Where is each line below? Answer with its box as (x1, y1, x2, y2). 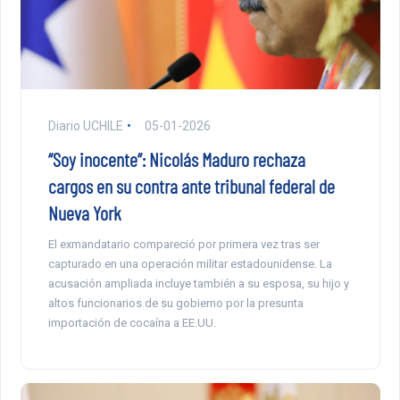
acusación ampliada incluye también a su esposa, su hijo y (47, 276, 349, 290)
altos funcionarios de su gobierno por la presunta (47, 296, 304, 310)
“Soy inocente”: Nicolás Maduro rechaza (47, 146, 305, 171)
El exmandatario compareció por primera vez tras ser (47, 237, 320, 251)
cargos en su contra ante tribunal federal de (47, 173, 335, 197)
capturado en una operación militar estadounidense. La (47, 256, 332, 271)
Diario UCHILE (47, 118, 123, 133)
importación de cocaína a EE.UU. (47, 315, 216, 329)
